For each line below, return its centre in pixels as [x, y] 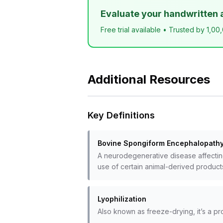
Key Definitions [121, 115]
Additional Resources [149, 79]
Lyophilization [122, 199]
